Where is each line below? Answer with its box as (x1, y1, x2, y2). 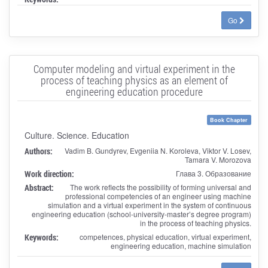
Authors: (24, 145, 53, 157)
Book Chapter (210, 115, 248, 124)
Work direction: (24, 167, 74, 179)
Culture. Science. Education (24, 129, 129, 141)
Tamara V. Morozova (184, 154, 251, 165)
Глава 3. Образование (175, 167, 251, 178)
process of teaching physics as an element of (40, 72, 228, 87)
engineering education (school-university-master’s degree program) (31, 208, 251, 219)
